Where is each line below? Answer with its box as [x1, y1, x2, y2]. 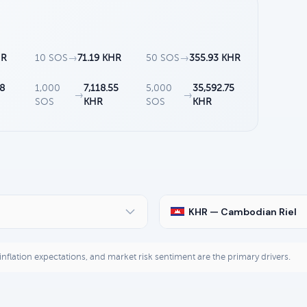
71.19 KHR [77, 52, 122, 63]
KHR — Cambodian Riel [188, 205, 297, 218]
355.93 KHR [189, 52, 241, 63]
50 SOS [146, 52, 180, 63]
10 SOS [35, 52, 69, 63]
